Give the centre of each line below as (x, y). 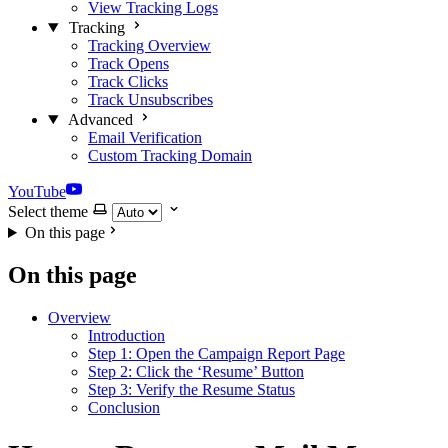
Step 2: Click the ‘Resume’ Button (196, 371)
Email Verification (145, 137)
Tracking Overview (149, 45)
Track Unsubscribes (150, 99)
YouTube (37, 191)
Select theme (48, 211)
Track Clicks (128, 81)
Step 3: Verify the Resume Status (191, 389)
